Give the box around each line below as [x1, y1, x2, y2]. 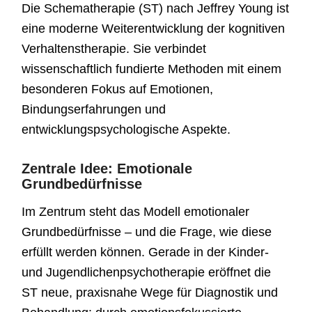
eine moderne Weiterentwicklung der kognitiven [22, 21, 286, 36]
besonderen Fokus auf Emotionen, [22, 81, 214, 96]
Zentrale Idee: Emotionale [22, 160, 193, 176]
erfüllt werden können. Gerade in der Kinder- [22, 245, 270, 260]
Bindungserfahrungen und [22, 102, 166, 116]
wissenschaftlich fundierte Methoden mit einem [22, 61, 282, 76]
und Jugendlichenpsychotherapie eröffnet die [22, 265, 272, 280]
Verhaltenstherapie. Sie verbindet [22, 41, 207, 56]
